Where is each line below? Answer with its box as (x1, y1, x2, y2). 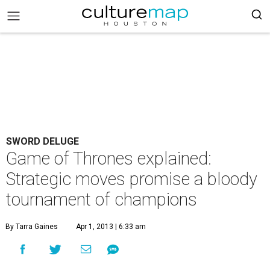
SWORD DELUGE (6, 136, 79, 147)
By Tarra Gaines (5, 222, 58, 231)
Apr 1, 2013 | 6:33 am (76, 222, 146, 231)
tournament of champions (6, 189, 197, 210)
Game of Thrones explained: (6, 148, 212, 169)
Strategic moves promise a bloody (6, 169, 257, 189)
